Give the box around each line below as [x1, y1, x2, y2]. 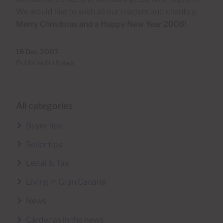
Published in [16, 58, 56, 67]
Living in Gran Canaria [26, 177, 106, 187]
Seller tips [26, 139, 62, 149]
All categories [16, 100, 73, 111]
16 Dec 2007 [16, 47, 58, 56]
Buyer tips [26, 120, 63, 130]
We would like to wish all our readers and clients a [16, 6, 196, 16]
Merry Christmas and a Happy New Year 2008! [16, 19, 187, 29]
